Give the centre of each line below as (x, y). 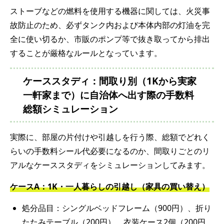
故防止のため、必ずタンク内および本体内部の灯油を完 (110, 25)
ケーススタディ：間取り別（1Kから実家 (110, 81)
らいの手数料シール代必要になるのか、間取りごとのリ (110, 151)
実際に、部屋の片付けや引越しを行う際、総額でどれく (110, 137)
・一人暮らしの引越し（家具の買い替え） (133, 186)
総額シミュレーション (70, 109)
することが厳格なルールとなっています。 (86, 53)
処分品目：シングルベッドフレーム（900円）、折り (117, 208)
